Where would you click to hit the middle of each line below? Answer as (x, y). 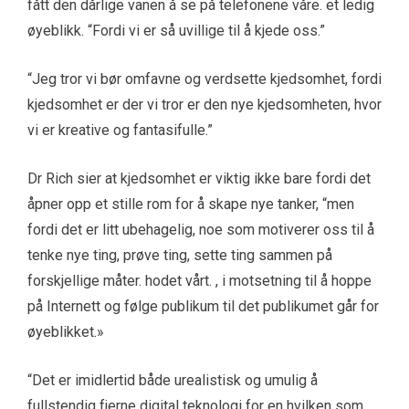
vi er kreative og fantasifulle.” (120, 131)
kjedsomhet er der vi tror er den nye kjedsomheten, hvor (204, 105)
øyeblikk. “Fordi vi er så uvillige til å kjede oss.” (176, 31)
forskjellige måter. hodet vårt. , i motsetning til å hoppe (199, 281)
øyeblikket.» (66, 332)
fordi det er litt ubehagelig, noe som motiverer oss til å (201, 230)
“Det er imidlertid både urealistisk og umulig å (173, 381)
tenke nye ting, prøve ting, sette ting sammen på (180, 256)
